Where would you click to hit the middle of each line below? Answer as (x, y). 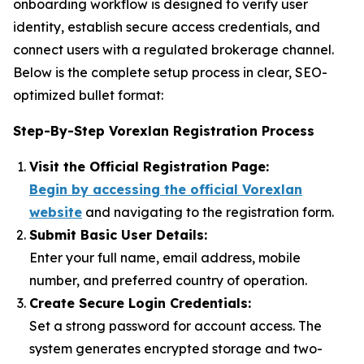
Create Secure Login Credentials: (140, 303)
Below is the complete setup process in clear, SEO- (170, 73)
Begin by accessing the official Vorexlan (166, 190)
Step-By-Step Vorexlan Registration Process (164, 131)
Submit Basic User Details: (118, 235)
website (56, 212)
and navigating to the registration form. (208, 212)
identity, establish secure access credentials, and (167, 27)
